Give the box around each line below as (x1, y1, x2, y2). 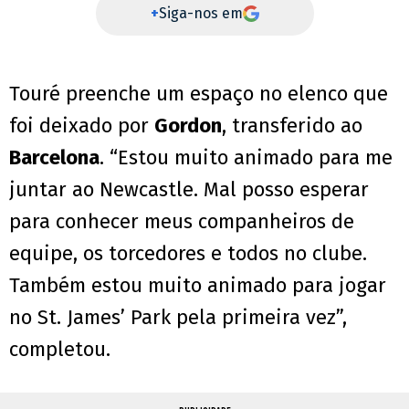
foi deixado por (9, 113, 154, 139)
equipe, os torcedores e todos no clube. (9, 241, 367, 267)
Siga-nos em (158, 5, 243, 23)
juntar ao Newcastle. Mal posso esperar (9, 177, 369, 203)
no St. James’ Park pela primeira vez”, (9, 305, 347, 330)
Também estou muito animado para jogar (9, 273, 386, 299)
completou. (9, 337, 110, 362)
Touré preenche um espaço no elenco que (9, 81, 388, 107)
